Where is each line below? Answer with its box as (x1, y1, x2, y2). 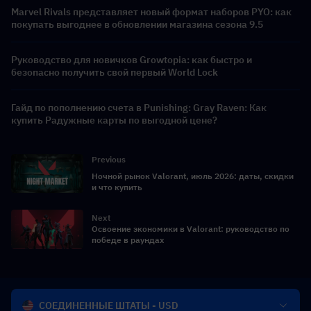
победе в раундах (92, 235, 165, 246)
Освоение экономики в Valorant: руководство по (92, 224, 289, 235)
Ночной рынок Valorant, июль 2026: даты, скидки (92, 171, 294, 182)
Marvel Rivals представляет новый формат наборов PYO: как (11, 6, 292, 19)
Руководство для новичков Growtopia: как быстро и (11, 53, 252, 67)
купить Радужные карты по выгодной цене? (11, 114, 217, 127)
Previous (92, 154, 126, 165)
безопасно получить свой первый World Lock (11, 66, 218, 79)
